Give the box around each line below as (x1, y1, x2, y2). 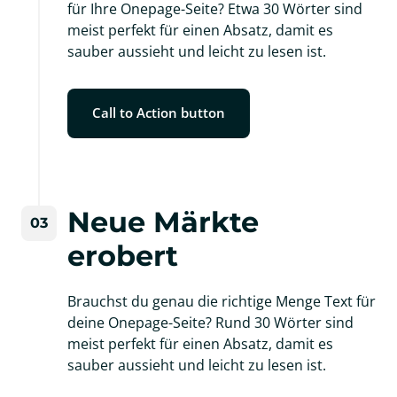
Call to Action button (92, 104, 225, 122)
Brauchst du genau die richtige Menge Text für (67, 292, 376, 311)
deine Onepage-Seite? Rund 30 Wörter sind (67, 313, 354, 332)
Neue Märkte (67, 205, 259, 239)
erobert (67, 238, 178, 273)
